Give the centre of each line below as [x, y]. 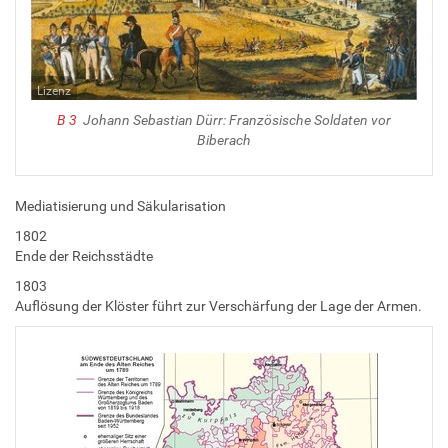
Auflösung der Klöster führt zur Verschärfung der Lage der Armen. [218, 305]
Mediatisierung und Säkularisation [120, 205]
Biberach [224, 140]
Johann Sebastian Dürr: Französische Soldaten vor [235, 120]
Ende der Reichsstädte [84, 255]
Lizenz [54, 91]
